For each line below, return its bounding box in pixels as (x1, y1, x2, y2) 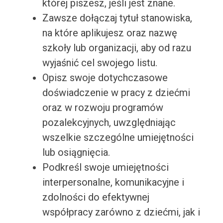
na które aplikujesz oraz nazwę (42, 27, 177, 39)
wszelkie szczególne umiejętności (42, 131, 194, 144)
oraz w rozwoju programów (42, 102, 163, 114)
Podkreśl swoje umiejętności (42, 161, 169, 174)
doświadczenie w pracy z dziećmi (42, 87, 190, 99)
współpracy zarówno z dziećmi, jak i (42, 206, 200, 219)
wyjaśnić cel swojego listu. (42, 57, 157, 69)
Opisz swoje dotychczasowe (42, 72, 168, 84)
